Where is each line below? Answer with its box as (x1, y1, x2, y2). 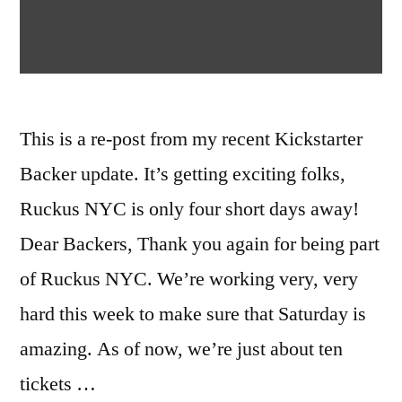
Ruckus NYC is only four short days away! (20, 197, 359, 223)
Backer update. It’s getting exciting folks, (20, 162, 345, 188)
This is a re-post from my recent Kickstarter (20, 127, 363, 153)
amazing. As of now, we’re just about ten (20, 336, 343, 363)
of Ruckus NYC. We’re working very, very (20, 267, 358, 293)
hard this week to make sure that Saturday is (20, 301, 366, 328)
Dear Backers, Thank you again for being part (20, 232, 380, 258)
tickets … (20, 371, 96, 398)
